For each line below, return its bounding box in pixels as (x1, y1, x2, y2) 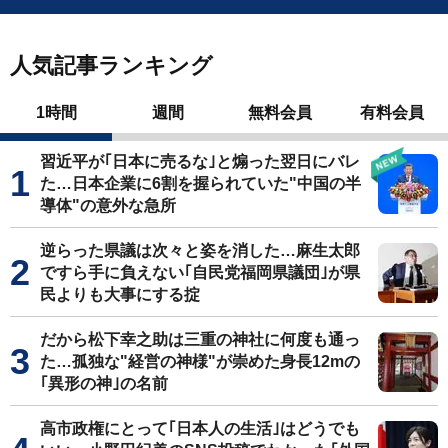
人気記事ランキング (10, 52, 213, 78)
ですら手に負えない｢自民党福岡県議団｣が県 (40, 263, 360, 281)
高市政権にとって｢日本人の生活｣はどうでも (40, 419, 360, 437)
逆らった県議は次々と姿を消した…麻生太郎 (40, 241, 360, 259)
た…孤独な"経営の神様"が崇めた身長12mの (40, 352, 360, 370)
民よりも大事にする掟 (40, 285, 200, 303)
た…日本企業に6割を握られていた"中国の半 (40, 174, 361, 192)
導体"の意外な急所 (40, 196, 176, 214)
